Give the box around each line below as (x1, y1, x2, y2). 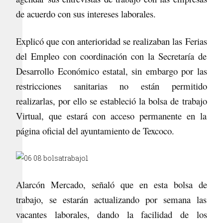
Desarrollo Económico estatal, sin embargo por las (16, 65, 207, 77)
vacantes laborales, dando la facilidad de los (16, 208, 207, 221)
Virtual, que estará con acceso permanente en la (16, 110, 207, 122)
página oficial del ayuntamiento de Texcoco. (16, 124, 175, 137)
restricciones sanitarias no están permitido (16, 80, 207, 92)
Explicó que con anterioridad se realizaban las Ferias (16, 35, 207, 47)
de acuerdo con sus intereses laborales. (16, 7, 156, 20)
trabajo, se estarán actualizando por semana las (16, 193, 207, 206)
